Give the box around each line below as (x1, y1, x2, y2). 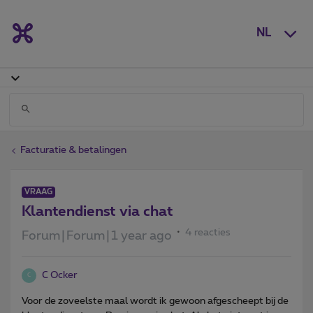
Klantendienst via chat (22, 204, 173, 219)
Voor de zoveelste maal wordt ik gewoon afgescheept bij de (22, 296, 289, 306)
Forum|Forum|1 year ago (22, 229, 172, 242)
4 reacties (185, 227, 231, 238)
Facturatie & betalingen (20, 145, 126, 155)
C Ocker (42, 270, 78, 280)
